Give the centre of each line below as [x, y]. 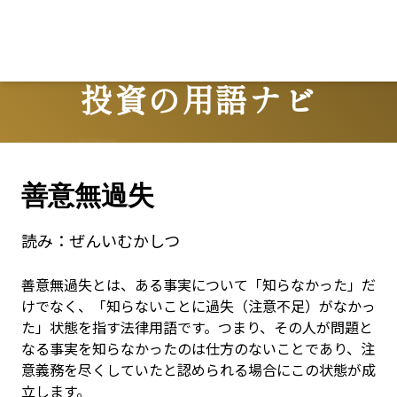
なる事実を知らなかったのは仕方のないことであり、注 [198, 348]
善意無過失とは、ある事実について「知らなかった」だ [198, 284]
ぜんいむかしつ [125, 240]
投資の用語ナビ [198, 98]
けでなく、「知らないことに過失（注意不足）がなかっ [198, 306]
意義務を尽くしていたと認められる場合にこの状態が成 [198, 370]
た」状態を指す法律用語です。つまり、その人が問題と [197, 327]
